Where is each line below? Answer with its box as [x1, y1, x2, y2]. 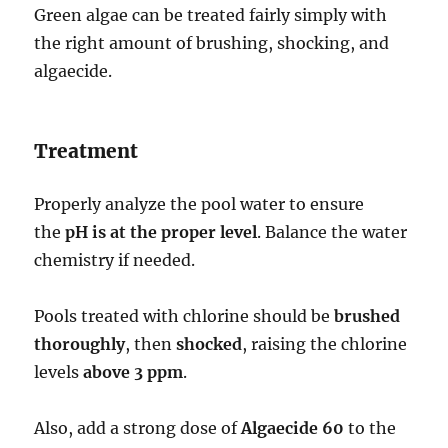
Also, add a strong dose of [34, 418, 242, 439]
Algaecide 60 [241, 418, 345, 439]
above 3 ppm [79, 362, 184, 383]
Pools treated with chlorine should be [34, 306, 335, 327]
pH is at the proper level [65, 222, 258, 243]
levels [34, 362, 80, 383]
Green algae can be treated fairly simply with [34, 5, 388, 26]
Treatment [34, 139, 139, 164]
